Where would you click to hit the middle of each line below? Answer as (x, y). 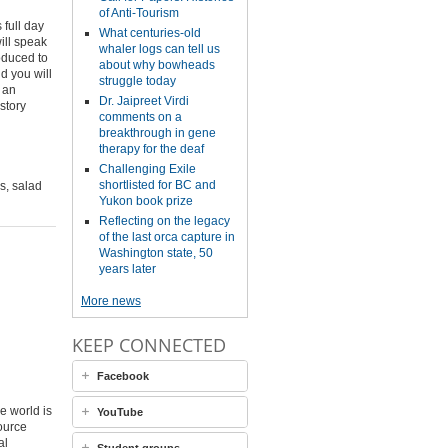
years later (127, 269)
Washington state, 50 (155, 253)
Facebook (122, 376)
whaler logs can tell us (159, 49)
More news (110, 301)
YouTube (119, 412)
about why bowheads (156, 65)
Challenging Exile (147, 169)
